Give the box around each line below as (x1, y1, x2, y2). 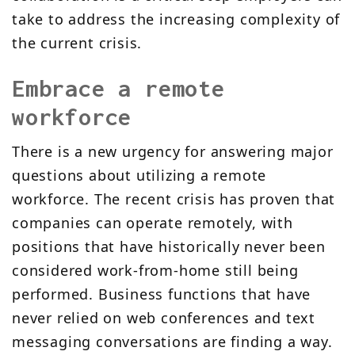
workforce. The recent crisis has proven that (12, 189, 336, 209)
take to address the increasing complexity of (12, 10, 341, 29)
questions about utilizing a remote (12, 166, 267, 185)
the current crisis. (12, 33, 143, 53)
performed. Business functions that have (12, 284, 311, 304)
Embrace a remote (12, 75, 225, 102)
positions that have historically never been (12, 237, 326, 257)
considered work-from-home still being (12, 261, 299, 281)
